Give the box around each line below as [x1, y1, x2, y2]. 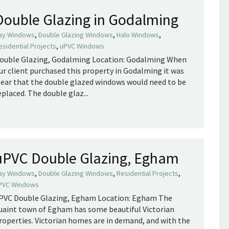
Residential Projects [117, 169, 178, 178]
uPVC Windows [60, 41, 104, 51]
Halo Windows [117, 30, 159, 39]
